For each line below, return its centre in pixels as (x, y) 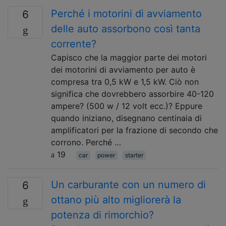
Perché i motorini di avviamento (126, 14)
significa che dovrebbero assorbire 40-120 (132, 94)
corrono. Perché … (86, 142)
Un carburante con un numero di (128, 185)
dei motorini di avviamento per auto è (123, 70)
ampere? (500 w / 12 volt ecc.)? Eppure (127, 106)
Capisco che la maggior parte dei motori (129, 58)
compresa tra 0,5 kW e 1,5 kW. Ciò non (125, 82)
